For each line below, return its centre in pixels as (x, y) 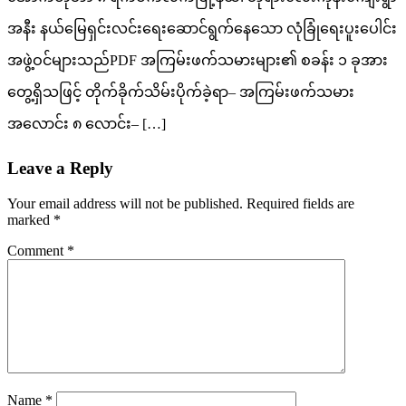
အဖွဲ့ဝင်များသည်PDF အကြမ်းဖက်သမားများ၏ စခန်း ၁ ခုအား (198, 61)
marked (30, 219)
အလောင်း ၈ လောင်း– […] (87, 124)
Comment (37, 250)
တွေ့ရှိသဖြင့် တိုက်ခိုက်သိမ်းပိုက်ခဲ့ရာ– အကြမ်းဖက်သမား (181, 92)
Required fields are (300, 203)
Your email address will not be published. (125, 203)
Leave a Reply (60, 168)
